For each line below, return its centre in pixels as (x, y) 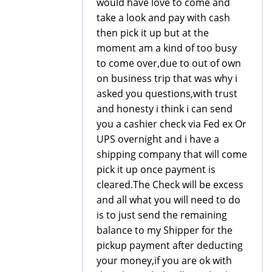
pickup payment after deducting (170, 245)
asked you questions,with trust (167, 93)
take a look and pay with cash (163, 17)
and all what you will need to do (168, 199)
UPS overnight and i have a (158, 139)
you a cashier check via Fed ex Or (172, 124)
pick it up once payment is (156, 169)
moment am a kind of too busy (167, 48)
